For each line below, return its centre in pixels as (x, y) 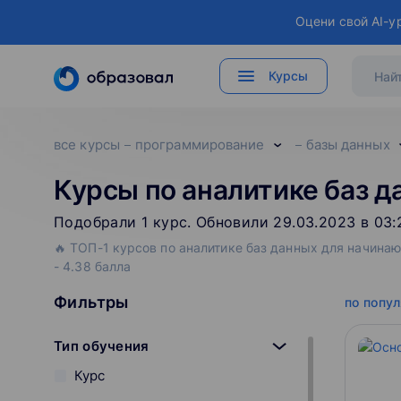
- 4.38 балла (93, 266)
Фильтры (91, 302)
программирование (200, 145)
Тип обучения (102, 346)
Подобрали (98, 222)
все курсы (87, 145)
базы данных (348, 145)
